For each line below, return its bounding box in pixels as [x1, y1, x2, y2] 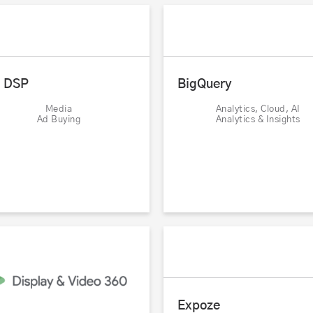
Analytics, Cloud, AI [215, 105, 300, 115]
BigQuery [177, 78, 232, 92]
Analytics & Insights [215, 115, 300, 125]
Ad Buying [36, 115, 81, 125]
